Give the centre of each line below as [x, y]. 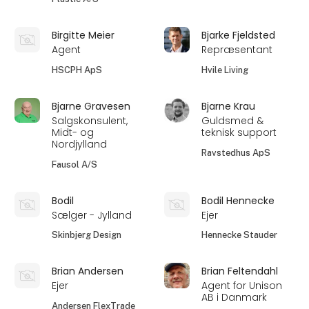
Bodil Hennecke [238, 200]
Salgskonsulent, [90, 121]
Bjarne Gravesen [91, 106]
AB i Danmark [235, 298]
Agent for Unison [242, 286]
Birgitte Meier [83, 36]
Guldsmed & [233, 121]
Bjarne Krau [229, 106]
